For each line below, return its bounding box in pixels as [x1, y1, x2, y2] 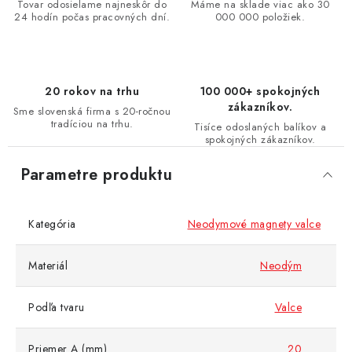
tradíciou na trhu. [50, 116, 134, 132]
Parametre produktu [20, 163, 172, 187]
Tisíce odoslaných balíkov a [193, 119, 327, 135]
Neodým [260, 258, 302, 274]
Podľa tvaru [28, 299, 85, 316]
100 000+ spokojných [200, 83, 321, 100]
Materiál [28, 258, 68, 274]
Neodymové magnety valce [187, 216, 321, 233]
